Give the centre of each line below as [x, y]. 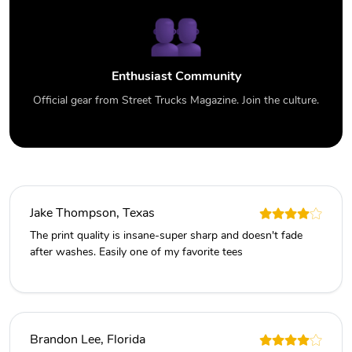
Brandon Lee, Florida [88, 340]
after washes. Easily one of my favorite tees [136, 252]
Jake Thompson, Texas [92, 213]
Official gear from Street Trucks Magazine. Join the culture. [176, 101]
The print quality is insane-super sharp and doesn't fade [166, 235]
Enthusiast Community [176, 77]
